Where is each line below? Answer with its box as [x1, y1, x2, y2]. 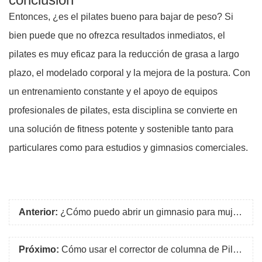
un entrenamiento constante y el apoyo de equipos [9, 87, 218, 97]
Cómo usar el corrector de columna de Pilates [61, 244, 233, 255]
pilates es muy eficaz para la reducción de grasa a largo [9, 49, 239, 60]
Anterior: [19, 207, 58, 218]
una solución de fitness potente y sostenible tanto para [9, 124, 233, 135]
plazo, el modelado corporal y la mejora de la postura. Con [9, 68, 250, 78]
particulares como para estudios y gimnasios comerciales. [9, 143, 248, 153]
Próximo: [19, 244, 59, 255]
